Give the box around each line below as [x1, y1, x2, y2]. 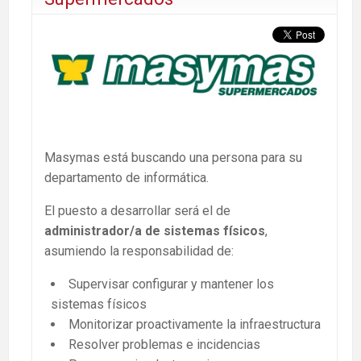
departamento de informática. [44, 170, 209, 186]
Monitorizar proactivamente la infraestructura [68, 317, 321, 333]
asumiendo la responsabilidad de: [44, 243, 234, 259]
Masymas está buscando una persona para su [44, 150, 302, 166]
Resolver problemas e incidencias [68, 337, 260, 353]
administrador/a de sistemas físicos [44, 223, 265, 239]
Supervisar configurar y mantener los [68, 276, 274, 293]
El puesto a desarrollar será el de [44, 203, 230, 219]
